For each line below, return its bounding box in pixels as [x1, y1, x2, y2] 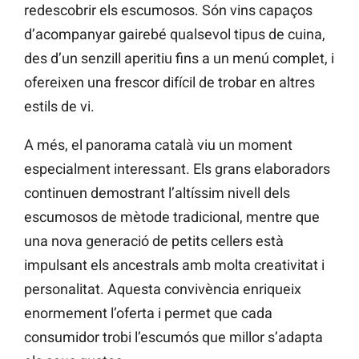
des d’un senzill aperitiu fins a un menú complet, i [24, 50, 334, 67]
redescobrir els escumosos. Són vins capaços [24, 2, 313, 19]
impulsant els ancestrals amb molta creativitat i [24, 256, 325, 274]
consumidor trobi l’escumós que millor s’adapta [24, 329, 323, 346]
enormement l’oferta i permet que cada [24, 305, 272, 322]
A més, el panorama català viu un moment [24, 136, 292, 154]
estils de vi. [24, 98, 95, 115]
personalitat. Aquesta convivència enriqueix [24, 280, 301, 298]
